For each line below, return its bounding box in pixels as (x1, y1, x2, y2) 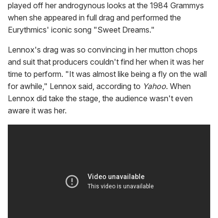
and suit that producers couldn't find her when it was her (8, 57, 204, 67)
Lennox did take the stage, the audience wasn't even (8, 93, 193, 104)
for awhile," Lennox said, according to (8, 81, 143, 91)
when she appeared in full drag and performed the (8, 13, 181, 23)
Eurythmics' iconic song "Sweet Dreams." (8, 25, 155, 35)
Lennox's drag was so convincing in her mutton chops (8, 45, 198, 55)
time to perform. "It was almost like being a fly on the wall (8, 69, 207, 79)
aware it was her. (8, 106, 67, 116)
